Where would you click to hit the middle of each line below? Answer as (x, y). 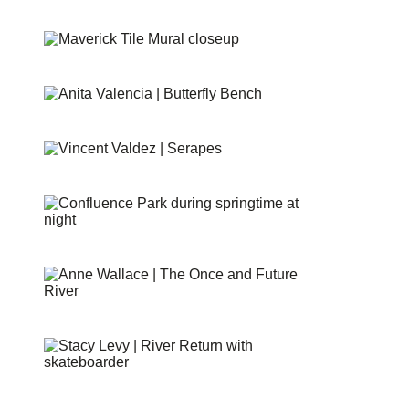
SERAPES (70, 174)
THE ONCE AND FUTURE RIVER (128, 316)
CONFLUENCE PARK (99, 245)
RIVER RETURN (85, 388)
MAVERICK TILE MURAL (107, 64)
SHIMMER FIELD (87, 10)
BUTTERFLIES (81, 119)
